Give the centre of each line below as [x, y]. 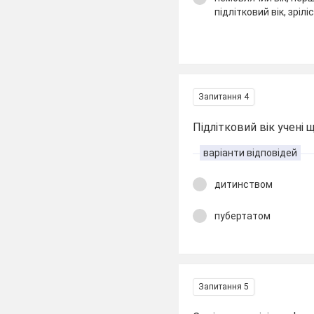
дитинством [244, 184]
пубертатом [243, 216]
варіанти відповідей [251, 153]
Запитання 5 [224, 287]
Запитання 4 [224, 97]
